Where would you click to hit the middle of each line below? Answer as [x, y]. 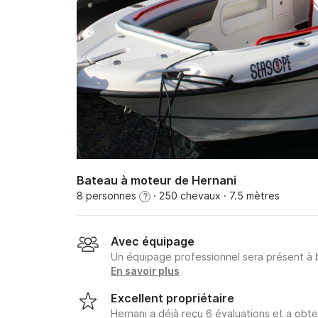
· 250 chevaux [186, 196]
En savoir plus [145, 271]
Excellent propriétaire [172, 298]
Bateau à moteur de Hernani [157, 180]
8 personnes [108, 196]
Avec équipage [153, 241]
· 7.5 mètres [250, 196]
